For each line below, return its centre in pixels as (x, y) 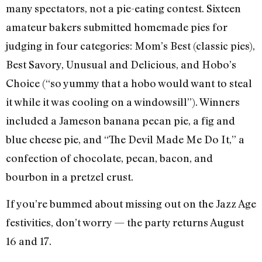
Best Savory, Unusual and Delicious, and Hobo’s (121, 65)
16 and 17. (29, 241)
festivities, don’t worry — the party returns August (125, 223)
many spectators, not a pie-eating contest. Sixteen (123, 8)
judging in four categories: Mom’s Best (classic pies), (130, 46)
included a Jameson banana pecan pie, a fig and (120, 121)
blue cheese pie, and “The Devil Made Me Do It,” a (125, 139)
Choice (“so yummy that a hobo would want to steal (129, 83)
